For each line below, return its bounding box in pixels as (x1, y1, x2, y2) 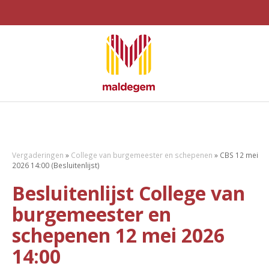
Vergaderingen (12, 150, 64, 160)
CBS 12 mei (220, 150, 258, 160)
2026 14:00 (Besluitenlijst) (12, 160, 100, 170)
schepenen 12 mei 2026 (12, 222, 225, 248)
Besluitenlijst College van (12, 180, 245, 206)
